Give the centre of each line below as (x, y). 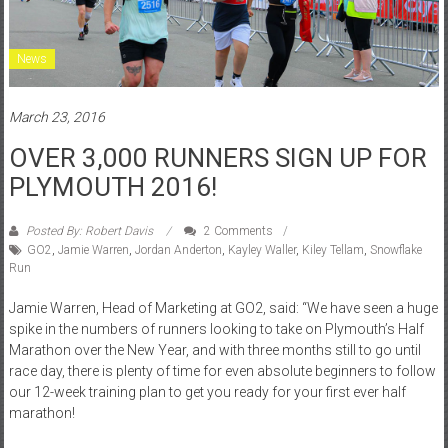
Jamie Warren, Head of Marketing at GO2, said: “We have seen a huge (223, 307)
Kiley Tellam (332, 249)
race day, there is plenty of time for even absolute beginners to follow (222, 370)
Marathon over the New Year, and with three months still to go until (214, 349)
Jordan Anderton (178, 249)
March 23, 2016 (56, 116)
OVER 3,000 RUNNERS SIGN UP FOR (217, 157)
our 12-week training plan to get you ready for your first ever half (207, 391)
